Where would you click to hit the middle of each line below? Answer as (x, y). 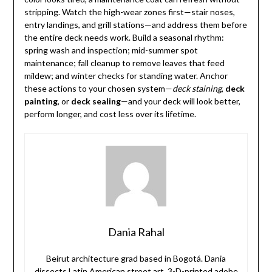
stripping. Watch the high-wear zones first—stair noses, (129, 12)
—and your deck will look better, (180, 101)
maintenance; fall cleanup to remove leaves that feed (124, 63)
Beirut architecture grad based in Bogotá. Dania (136, 259)
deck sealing (96, 101)
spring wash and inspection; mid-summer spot (111, 50)
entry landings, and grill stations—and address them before (135, 25)
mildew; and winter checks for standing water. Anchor (126, 76)
